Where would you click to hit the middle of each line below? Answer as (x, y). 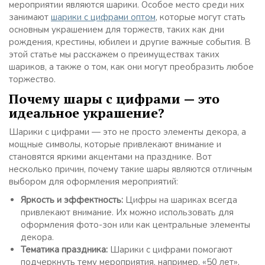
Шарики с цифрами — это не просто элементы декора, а (127, 132)
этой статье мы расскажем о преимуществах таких (114, 54)
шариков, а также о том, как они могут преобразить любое (131, 67)
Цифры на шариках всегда (180, 200)
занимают (30, 17)
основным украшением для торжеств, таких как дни (117, 29)
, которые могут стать (201, 17)
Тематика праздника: (64, 249)
